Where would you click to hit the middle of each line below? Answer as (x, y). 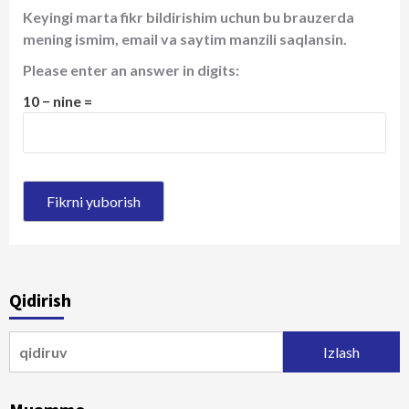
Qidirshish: (45, 341)
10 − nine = (58, 101)
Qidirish (40, 300)
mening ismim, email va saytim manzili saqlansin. (185, 39)
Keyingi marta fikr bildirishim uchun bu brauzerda (189, 17)
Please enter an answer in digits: (131, 70)
